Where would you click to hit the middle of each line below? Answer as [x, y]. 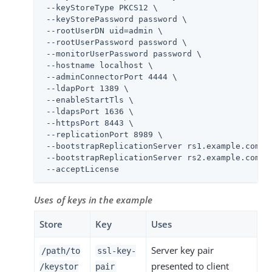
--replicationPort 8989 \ [102, 134]
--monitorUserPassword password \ [121, 53]
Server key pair [182, 250]
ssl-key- [117, 250]
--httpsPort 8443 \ [87, 123]
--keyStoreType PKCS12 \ [100, 7]
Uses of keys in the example [93, 199]
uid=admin [131, 30]
